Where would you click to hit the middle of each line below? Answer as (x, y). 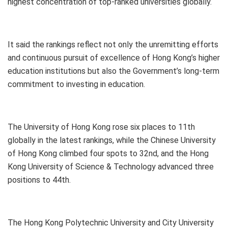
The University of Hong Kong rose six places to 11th (101, 127)
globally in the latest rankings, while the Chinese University (112, 140)
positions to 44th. (39, 180)
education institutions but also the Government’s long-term (113, 71)
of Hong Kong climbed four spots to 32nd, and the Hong (108, 154)
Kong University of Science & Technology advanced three (111, 167)
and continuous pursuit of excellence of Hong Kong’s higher (114, 58)
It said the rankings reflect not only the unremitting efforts (113, 45)
